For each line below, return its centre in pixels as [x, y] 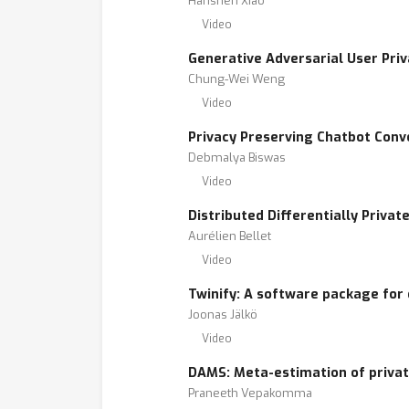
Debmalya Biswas [237, 157]
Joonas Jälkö [223, 315]
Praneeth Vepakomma [250, 393]
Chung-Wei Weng [236, 79]
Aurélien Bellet [230, 236]
